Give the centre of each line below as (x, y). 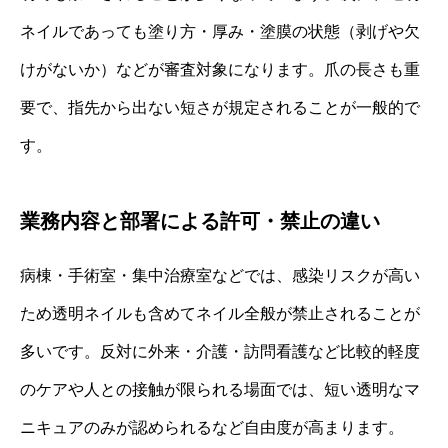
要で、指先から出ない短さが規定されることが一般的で (220, 107)
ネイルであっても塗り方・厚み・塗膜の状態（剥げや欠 (220, 31)
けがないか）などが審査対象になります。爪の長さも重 (220, 69)
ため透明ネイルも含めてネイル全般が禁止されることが (220, 313)
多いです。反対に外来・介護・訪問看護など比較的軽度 (220, 351)
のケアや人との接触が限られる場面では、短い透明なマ (220, 389)
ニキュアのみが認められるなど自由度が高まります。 (212, 427)
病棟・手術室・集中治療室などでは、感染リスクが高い (220, 275)
